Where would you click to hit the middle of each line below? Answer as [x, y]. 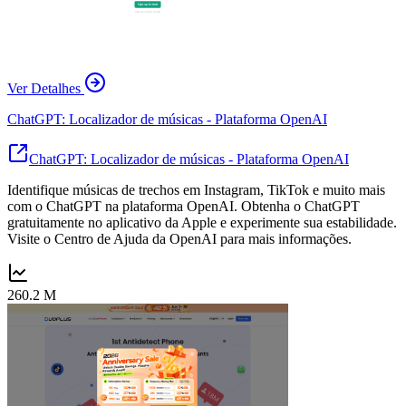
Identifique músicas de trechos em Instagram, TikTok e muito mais [196, 189]
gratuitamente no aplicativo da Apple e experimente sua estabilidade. [202, 222]
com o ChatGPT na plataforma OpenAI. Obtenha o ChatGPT [184, 206]
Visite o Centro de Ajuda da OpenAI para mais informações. [179, 238]
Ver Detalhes [44, 88]
